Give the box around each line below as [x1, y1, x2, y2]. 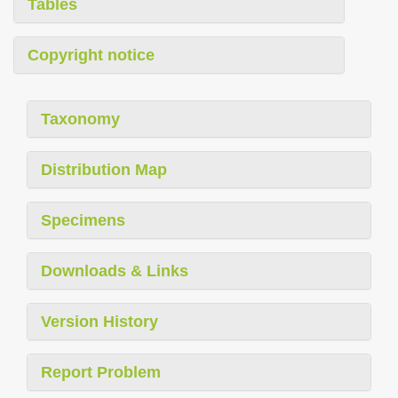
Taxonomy [41, 110, 120, 129]
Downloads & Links [41, 262, 188, 281]
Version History [41, 313, 158, 331]
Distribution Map [41, 161, 167, 179]
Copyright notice [28, 46, 155, 65]
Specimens [41, 211, 125, 230]
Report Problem [41, 363, 161, 382]
